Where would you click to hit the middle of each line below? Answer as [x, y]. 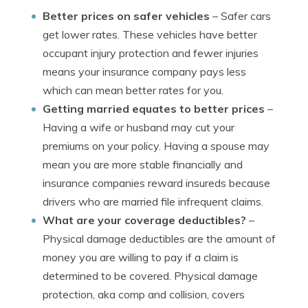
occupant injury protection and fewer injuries [151, 53]
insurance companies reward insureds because [156, 183]
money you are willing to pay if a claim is [141, 257]
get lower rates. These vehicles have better [150, 34]
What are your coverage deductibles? [144, 220]
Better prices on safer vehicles [126, 16]
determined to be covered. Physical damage [150, 276]
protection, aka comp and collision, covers [144, 294]
